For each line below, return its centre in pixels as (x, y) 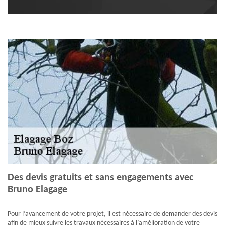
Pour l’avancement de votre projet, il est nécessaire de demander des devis (113, 214)
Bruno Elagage (37, 190)
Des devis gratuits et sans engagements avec (100, 178)
